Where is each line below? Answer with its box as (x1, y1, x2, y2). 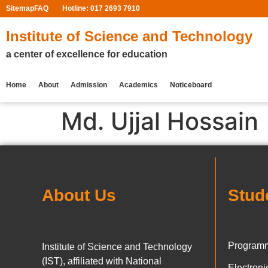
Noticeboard (170, 80, 212, 89)
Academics (119, 80, 158, 89)
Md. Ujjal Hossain (61, 106, 258, 136)
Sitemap (6, 4, 34, 13)
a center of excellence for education (6, 48, 167, 59)
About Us (42, 185, 116, 205)
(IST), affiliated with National (42, 255, 162, 266)
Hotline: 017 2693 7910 (62, 4, 140, 13)
